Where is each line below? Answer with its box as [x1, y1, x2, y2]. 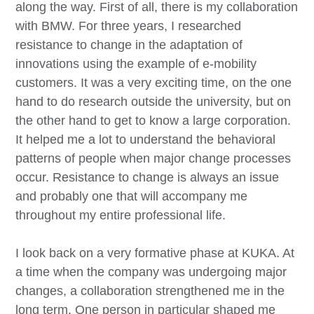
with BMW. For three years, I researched [15, 18, 242, 33]
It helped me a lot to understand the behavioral [15, 132, 276, 146]
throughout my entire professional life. [15, 207, 226, 222]
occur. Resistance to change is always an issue [15, 170, 280, 184]
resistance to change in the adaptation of [15, 37, 243, 52]
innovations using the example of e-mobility [15, 56, 257, 71]
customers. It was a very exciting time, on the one [15, 75, 292, 90]
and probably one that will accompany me [15, 189, 248, 203]
